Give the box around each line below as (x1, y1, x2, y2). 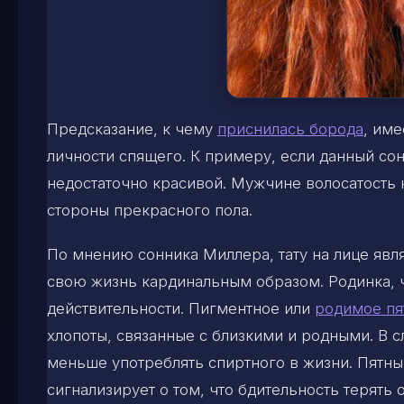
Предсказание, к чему (47, 119, 217, 138)
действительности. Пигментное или (47, 299, 315, 318)
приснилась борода (217, 119, 363, 138)
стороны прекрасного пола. (47, 200, 252, 219)
